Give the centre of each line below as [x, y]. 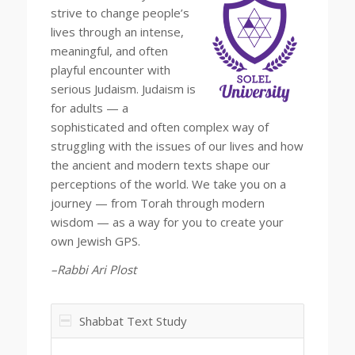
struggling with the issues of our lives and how [177, 145]
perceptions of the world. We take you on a [168, 183]
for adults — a [89, 107]
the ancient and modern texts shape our [160, 164]
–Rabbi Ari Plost [93, 270]
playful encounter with [110, 69]
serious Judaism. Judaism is [123, 88]
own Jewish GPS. [97, 240]
